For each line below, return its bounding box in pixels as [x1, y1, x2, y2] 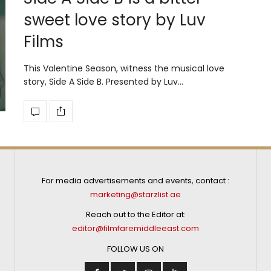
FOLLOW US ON [107, 243, 165, 255]
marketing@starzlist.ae [90, 188, 181, 200]
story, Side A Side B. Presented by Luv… [24, 75, 183, 88]
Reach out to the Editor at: [85, 209, 186, 221]
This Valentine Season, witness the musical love [24, 62, 224, 74]
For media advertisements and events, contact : [42, 174, 230, 186]
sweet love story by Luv [24, 8, 206, 31]
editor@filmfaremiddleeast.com [72, 223, 200, 235]
